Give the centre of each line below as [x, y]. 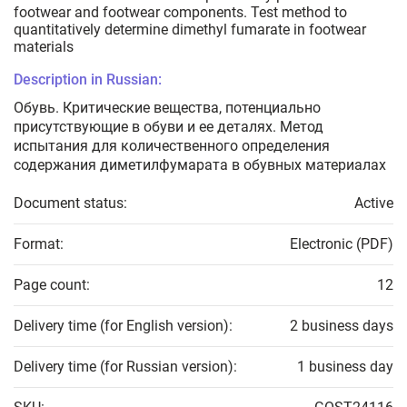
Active [374, 203]
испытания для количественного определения [172, 146]
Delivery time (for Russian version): [125, 367]
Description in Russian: [88, 80]
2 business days [342, 326]
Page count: [52, 285]
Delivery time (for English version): [123, 326]
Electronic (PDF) [342, 244]
